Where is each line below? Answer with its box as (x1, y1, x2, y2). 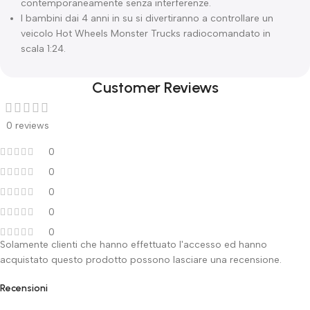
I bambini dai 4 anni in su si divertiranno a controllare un (21, 12, 273, 24)
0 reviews (6, 120, 49, 131)
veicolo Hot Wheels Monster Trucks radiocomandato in (21, 28, 271, 39)
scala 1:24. (21, 43, 66, 55)
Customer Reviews (91, 78, 219, 97)
